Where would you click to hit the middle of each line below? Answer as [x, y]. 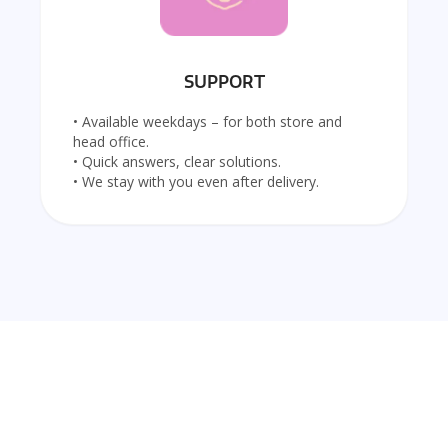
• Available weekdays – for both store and [207, 122]
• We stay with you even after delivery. [196, 182]
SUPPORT [224, 82]
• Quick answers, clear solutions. [177, 162]
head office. [111, 142]
